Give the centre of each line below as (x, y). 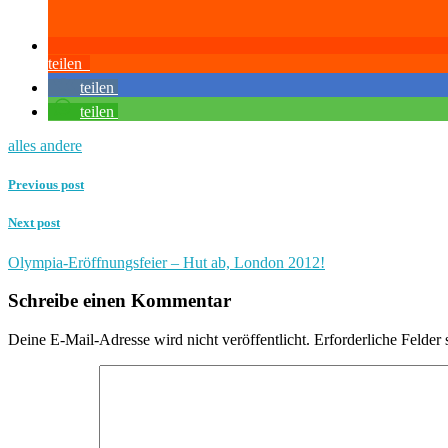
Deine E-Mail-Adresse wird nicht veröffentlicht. (159, 339)
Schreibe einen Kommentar (119, 301)
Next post (34, 223)
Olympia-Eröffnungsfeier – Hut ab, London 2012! (166, 262)
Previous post (46, 185)
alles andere (45, 145)
